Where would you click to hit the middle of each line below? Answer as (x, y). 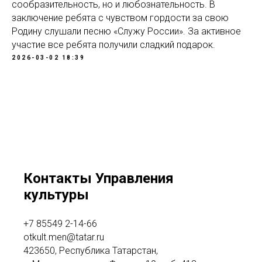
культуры (56, 195)
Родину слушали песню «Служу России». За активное (126, 32)
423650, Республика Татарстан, (91, 251)
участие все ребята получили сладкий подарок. (113, 45)
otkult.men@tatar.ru (64, 237)
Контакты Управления (99, 179)
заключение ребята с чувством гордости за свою (120, 18)
